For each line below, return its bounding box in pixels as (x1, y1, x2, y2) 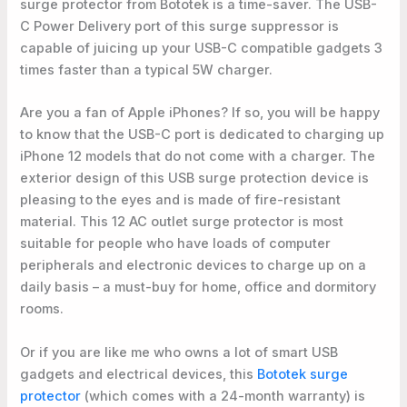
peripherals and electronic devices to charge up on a (20, 257, 367, 274)
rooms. (20, 301, 65, 318)
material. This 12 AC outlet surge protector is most (20, 213, 344, 231)
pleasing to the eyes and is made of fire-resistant (20, 192, 342, 209)
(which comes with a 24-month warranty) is (81, 387, 366, 404)
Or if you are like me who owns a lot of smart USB (20, 343, 339, 361)
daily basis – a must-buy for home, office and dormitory (20, 279, 377, 296)
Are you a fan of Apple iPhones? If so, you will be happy (20, 104, 381, 122)
